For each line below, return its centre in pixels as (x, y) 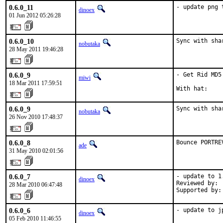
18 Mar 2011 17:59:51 (36, 83)
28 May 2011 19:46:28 (36, 49)
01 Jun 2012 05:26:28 (35, 15)
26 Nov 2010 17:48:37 (36, 117)
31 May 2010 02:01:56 (36, 151)
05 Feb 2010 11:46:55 (35, 219)
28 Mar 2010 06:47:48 (36, 185)
